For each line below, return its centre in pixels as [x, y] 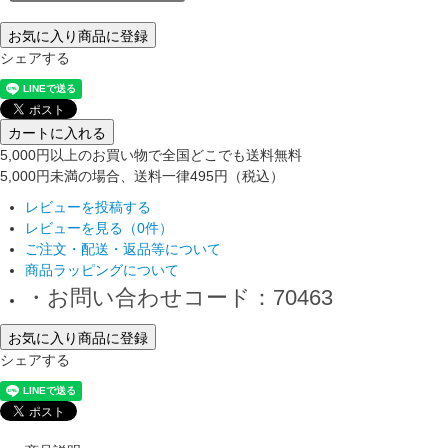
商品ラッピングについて [102, 270]
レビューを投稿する [88, 207]
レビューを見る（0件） [99, 228]
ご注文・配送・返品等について [123, 249]
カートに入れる [57, 132]
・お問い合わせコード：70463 [179, 298]
